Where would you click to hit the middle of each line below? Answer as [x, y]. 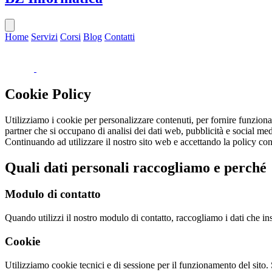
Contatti [120, 36]
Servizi [44, 36]
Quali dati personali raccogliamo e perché [136, 167]
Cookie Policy [48, 94]
